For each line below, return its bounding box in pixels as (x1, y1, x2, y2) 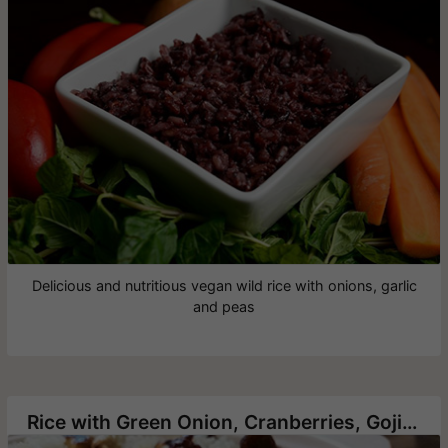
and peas (193, 298, 255, 316)
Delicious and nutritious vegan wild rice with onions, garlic (31, 277, 417, 295)
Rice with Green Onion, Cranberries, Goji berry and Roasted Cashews (402, 410, 417, 435)
